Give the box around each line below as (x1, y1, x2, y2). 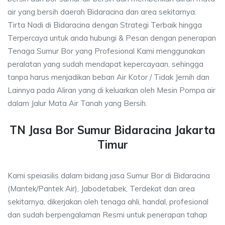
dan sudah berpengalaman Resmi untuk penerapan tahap (8, 210, 207, 219)
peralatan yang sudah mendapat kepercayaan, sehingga (8, 59, 203, 69)
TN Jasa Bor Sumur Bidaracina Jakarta (10, 123, 215, 137)
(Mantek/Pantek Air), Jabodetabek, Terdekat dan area (8, 184, 195, 193)
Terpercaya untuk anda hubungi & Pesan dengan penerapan (8, 33, 216, 43)
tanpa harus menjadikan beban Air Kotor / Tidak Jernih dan (8, 72, 209, 82)
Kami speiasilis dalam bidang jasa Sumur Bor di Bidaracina (8, 171, 210, 180)
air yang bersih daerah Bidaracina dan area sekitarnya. (8, 7, 196, 17)
